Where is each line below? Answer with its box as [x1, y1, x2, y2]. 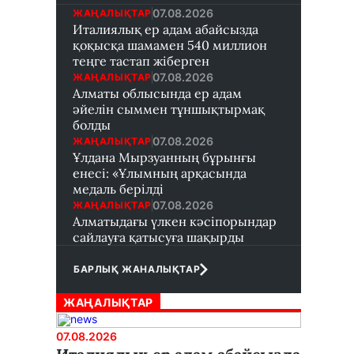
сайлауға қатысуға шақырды [73, 229, 244, 245]
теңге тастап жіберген [73, 53, 209, 69]
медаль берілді [73, 181, 164, 197]
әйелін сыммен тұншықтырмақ [73, 101, 265, 117]
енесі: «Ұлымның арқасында [73, 165, 247, 181]
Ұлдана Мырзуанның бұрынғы [73, 149, 256, 165]
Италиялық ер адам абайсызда [73, 21, 258, 37]
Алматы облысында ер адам [73, 85, 242, 101]
